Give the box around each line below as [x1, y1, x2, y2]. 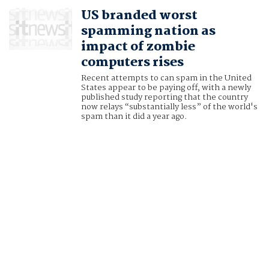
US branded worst [80, 5, 198, 26]
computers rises [80, 52, 184, 73]
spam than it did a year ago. [80, 110, 187, 124]
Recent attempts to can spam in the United [80, 71, 252, 85]
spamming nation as [80, 21, 216, 42]
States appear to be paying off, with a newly [80, 81, 251, 95]
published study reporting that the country [80, 91, 248, 104]
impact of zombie [80, 37, 195, 58]
